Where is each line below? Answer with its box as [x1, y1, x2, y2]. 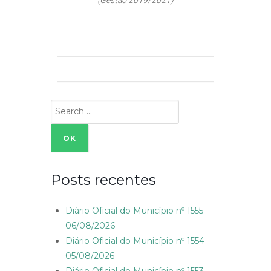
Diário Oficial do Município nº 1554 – [65, 235, 211, 247]
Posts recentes [51, 171, 156, 189]
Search [50, 101, 79, 113]
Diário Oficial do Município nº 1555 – [65, 205, 210, 217]
